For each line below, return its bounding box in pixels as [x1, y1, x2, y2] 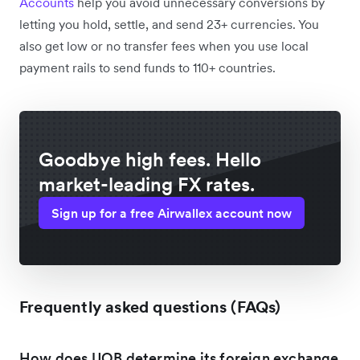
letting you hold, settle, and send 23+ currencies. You [19, 16, 319, 32]
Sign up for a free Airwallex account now [51, 205, 292, 221]
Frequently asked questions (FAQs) [19, 297, 281, 317]
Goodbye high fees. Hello [39, 147, 261, 172]
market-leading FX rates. [39, 172, 255, 197]
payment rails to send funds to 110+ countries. [19, 59, 279, 76]
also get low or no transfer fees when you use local [19, 38, 309, 54]
